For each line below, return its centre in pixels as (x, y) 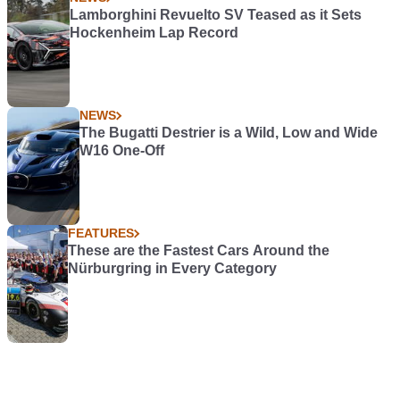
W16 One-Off (122, 151)
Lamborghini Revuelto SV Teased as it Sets (215, 15)
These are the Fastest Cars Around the (199, 251)
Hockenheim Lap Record (154, 33)
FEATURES (101, 233)
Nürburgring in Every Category (173, 269)
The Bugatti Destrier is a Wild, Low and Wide (229, 133)
